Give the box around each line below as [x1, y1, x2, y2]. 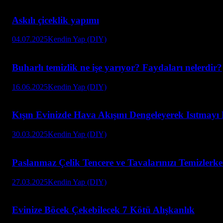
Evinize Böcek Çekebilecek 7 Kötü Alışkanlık [12, 205, 195, 216]
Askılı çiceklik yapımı [12, 14, 99, 25]
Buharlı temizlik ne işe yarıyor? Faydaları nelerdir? [12, 62, 222, 73]
